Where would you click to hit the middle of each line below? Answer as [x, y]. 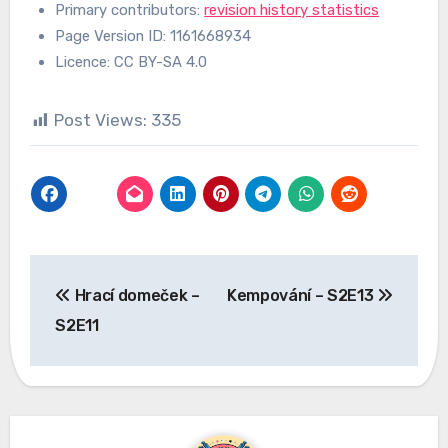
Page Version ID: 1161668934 [153, 35]
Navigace [100, 273]
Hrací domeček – [135, 296]
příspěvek [101, 355]
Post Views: [100, 119]
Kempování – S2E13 [302, 296]
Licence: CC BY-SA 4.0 [131, 61]
